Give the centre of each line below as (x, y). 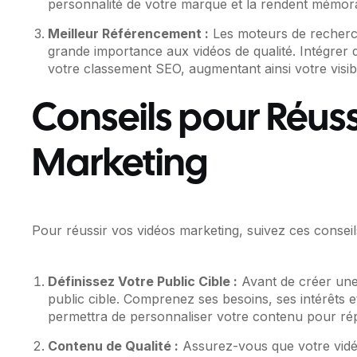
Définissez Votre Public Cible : (143, 282)
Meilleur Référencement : (129, 34)
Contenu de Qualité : (114, 346)
